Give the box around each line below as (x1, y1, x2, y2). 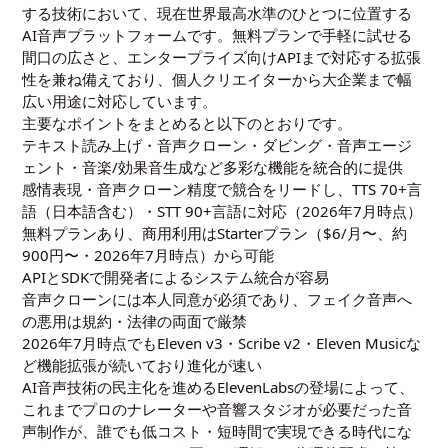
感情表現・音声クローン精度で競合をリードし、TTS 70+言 (22, 179, 423, 200)
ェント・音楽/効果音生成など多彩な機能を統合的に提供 (22, 157, 404, 178)
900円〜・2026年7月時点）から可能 (22, 245, 275, 266)
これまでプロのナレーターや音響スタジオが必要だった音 (22, 399, 413, 420)
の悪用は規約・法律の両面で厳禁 (22, 311, 248, 332)
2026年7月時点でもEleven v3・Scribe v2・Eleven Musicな (22, 333, 422, 354)
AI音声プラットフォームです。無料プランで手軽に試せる (22, 25, 413, 46)
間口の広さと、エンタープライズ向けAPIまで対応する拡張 (22, 47, 422, 68)
